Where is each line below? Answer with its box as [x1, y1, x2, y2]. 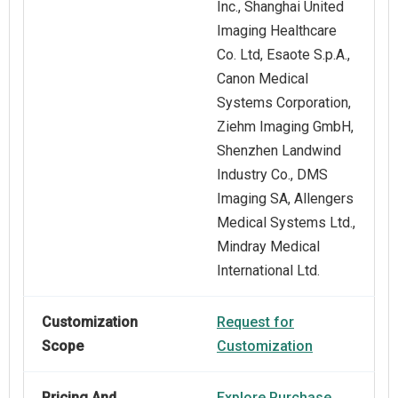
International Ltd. [217, 262, 320, 280]
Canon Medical [217, 70, 308, 88]
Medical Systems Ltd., [217, 214, 355, 232]
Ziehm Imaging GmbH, [217, 118, 354, 136]
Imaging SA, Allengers [217, 190, 354, 208]
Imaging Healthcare [217, 22, 337, 40]
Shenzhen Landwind [217, 142, 341, 160]
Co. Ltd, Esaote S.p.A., [217, 46, 350, 64]
